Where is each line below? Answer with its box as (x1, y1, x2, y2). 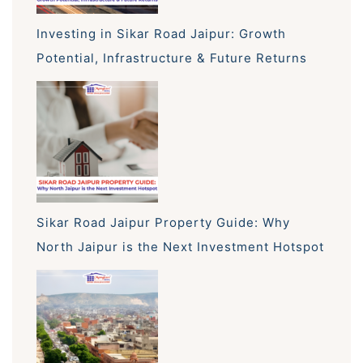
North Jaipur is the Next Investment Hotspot (36, 238, 324, 254)
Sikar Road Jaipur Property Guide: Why (36, 214, 290, 230)
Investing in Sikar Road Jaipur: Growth (36, 26, 286, 42)
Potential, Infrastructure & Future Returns (36, 50, 307, 66)
